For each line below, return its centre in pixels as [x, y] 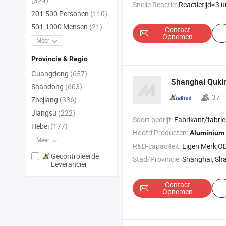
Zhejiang [45, 100]
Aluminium [207, 133]
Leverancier [69, 164]
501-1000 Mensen [60, 27]
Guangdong [51, 74]
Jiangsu [45, 113]
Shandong [48, 87]
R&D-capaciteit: [157, 146]
